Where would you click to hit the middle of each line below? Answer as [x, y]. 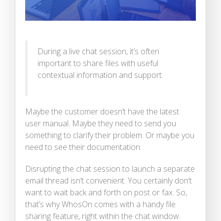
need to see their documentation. [83, 147]
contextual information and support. [100, 75]
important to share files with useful [98, 63]
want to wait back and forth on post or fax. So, [106, 192]
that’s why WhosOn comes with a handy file [100, 204]
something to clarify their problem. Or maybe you [110, 135]
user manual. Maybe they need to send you [101, 123]
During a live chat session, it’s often [98, 51]
